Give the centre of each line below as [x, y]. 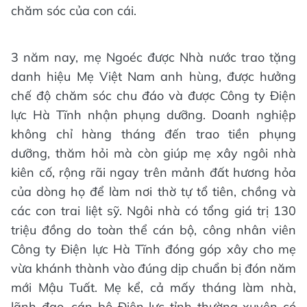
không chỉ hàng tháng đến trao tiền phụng [153, 134]
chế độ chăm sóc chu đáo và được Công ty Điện [153, 96]
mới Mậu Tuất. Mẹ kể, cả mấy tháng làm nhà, [153, 288]
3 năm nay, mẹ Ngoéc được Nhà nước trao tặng [153, 58]
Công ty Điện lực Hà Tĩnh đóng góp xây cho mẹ [153, 249]
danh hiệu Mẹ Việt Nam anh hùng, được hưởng [153, 77]
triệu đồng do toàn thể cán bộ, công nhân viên [153, 230]
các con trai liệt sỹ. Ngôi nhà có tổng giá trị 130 [153, 211]
